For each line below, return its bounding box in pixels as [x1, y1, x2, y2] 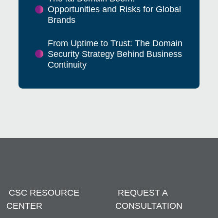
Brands [47, 15, 75, 25]
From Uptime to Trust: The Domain [47, 38, 182, 48]
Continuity [47, 59, 87, 70]
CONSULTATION [115, 201, 182, 211]
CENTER [6, 201, 42, 211]
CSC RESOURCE [8, 188, 79, 198]
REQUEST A [117, 188, 167, 198]
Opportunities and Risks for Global [47, 4, 181, 15]
